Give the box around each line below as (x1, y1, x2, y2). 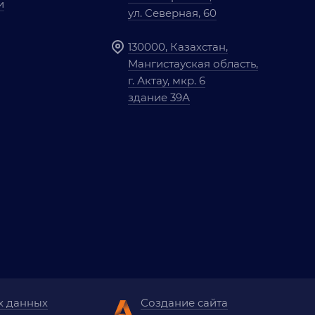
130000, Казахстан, (127, 40, 228, 53)
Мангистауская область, (127, 57, 258, 70)
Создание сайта (140, 296, 228, 309)
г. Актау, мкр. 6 (127, 74, 205, 87)
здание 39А (127, 91, 190, 104)
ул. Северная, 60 (127, 6, 217, 20)
